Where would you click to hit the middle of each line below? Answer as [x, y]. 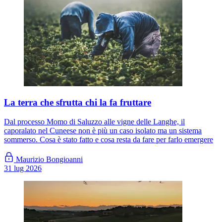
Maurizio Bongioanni [49, 160]
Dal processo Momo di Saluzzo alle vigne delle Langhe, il [94, 122]
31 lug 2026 [23, 168]
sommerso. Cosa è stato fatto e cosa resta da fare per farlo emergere [109, 140]
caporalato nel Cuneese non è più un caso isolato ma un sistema [103, 131]
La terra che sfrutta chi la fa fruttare [78, 103]
